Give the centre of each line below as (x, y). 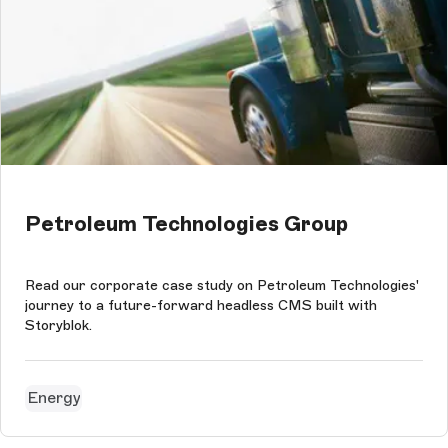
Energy (53, 397)
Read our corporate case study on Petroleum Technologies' (222, 285)
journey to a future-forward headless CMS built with (201, 305)
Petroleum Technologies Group (186, 224)
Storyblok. (58, 325)
